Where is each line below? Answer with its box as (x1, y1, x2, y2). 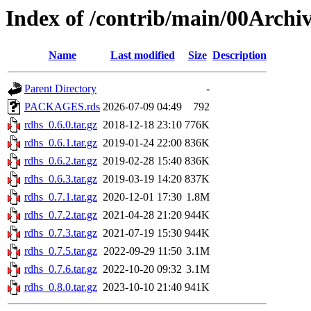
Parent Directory (24, 83, 96, 95)
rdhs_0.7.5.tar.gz (24, 245, 97, 258)
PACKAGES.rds (24, 101, 100, 113)
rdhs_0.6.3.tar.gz (24, 173, 97, 185)
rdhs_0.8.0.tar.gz (24, 281, 97, 294)
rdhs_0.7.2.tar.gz (24, 209, 97, 221)
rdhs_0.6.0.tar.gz (24, 119, 97, 131)
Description (212, 49, 267, 62)
